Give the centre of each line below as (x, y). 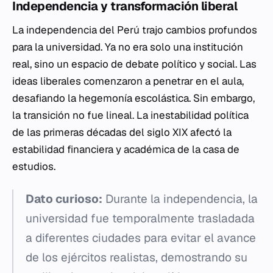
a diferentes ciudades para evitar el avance (141, 238)
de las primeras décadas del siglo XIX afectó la (122, 132)
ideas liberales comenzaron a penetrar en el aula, (128, 81)
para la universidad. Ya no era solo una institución (128, 47)
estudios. (34, 166)
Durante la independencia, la (180, 199)
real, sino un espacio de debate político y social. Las (134, 64)
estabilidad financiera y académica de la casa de (126, 149)
